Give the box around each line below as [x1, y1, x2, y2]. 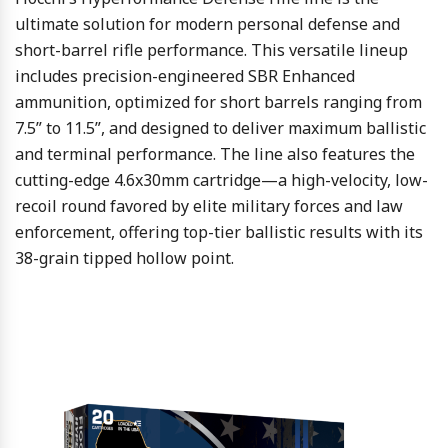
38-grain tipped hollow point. [15, 247, 234, 270]
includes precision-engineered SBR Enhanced [15, 65, 355, 88]
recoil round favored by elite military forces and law [15, 195, 403, 218]
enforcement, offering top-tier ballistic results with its [15, 221, 423, 244]
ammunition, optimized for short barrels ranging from [15, 91, 422, 114]
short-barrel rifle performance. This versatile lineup [15, 39, 408, 62]
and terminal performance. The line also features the [15, 143, 415, 166]
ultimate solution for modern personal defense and [15, 13, 400, 36]
